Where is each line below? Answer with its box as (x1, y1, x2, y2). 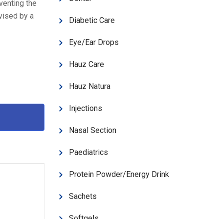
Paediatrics (69, 148, 108, 157)
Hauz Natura (69, 82, 110, 91)
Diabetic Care (69, 16, 115, 25)
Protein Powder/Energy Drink (69, 170, 169, 179)
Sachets (69, 192, 97, 201)
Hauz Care (69, 60, 104, 69)
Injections (69, 104, 102, 113)
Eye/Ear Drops (69, 38, 119, 47)
